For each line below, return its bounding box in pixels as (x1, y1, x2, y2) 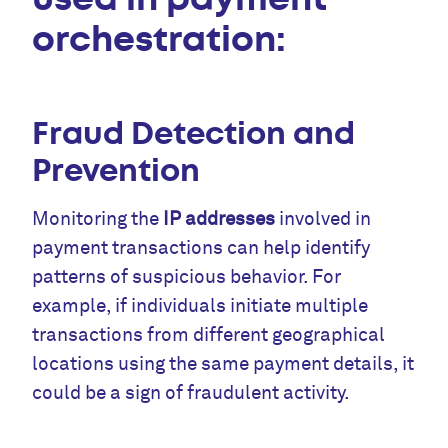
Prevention (32, 150, 201, 192)
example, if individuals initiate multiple (32, 294, 369, 319)
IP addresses (163, 207, 276, 232)
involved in (275, 207, 372, 232)
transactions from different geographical (32, 323, 386, 348)
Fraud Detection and (32, 113, 356, 155)
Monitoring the (32, 207, 164, 232)
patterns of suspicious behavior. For (32, 265, 342, 290)
